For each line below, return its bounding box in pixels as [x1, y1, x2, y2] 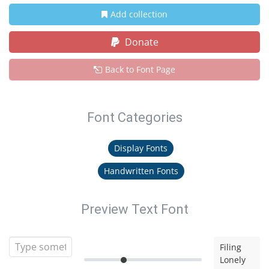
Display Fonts [114, 142, 168, 154]
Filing [220, 241, 242, 253]
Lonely [220, 254, 246, 265]
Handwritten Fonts [103, 165, 178, 177]
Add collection [110, 8, 168, 20]
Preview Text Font [80, 202, 189, 217]
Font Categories [86, 110, 183, 125]
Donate [122, 35, 159, 49]
